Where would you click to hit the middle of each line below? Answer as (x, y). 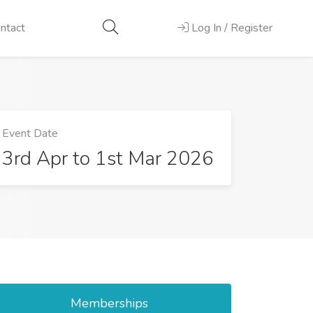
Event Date (30, 133)
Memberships (109, 303)
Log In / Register (232, 28)
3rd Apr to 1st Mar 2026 (108, 158)
